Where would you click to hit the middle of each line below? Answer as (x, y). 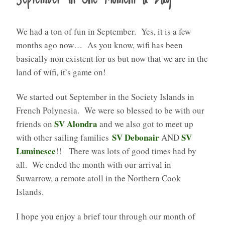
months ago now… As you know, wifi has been (99, 45)
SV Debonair (136, 137)
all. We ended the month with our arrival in (94, 164)
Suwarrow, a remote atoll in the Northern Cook (98, 178)
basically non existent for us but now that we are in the (112, 58)
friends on (35, 124)
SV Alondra (76, 124)
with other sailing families (64, 137)
